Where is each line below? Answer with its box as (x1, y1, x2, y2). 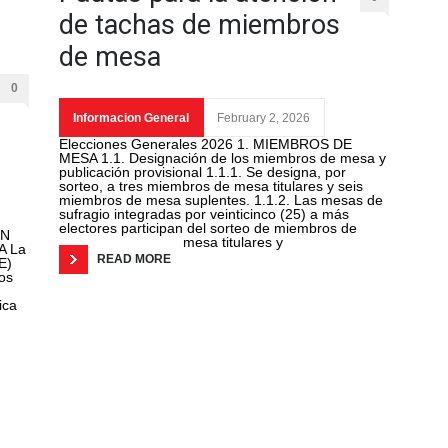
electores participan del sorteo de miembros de (59, 220, 357, 237)
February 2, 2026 (217, 111, 310, 126)
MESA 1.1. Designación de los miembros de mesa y (59, 150, 386, 167)
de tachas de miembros (59, 9, 340, 42)
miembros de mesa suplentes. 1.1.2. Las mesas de (59, 192, 383, 209)
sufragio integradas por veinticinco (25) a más (59, 206, 349, 223)
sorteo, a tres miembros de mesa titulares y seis (59, 178, 363, 195)
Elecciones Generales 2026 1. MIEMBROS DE (59, 136, 352, 153)
